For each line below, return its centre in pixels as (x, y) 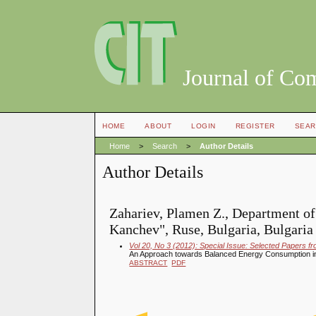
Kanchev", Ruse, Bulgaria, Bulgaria (212, 229)
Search (165, 146)
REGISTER (255, 126)
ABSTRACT (148, 262)
